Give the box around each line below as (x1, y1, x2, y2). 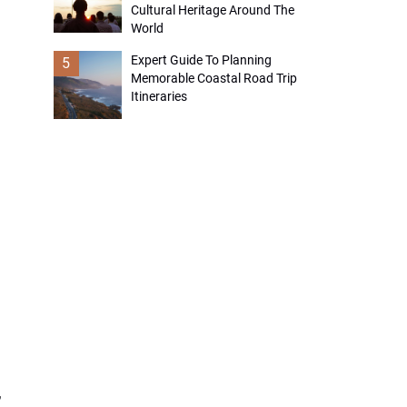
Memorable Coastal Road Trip (130, 71, 297, 85)
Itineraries (130, 89, 187, 104)
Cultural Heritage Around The (130, 3, 294, 17)
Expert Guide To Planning (130, 53, 272, 67)
